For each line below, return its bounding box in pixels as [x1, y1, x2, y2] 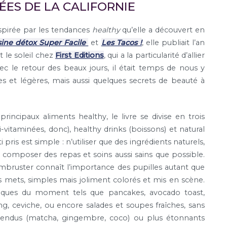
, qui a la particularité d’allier [103, 51, 205, 60]
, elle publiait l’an [141, 38, 205, 48]
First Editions [55, 51, 104, 60]
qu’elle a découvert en [120, 25, 205, 35]
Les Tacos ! [101, 38, 142, 48]
